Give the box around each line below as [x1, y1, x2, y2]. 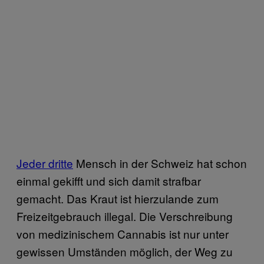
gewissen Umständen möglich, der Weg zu [16, 243, 233, 259]
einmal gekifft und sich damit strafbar [16, 172, 201, 189]
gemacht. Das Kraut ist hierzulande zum [16, 190, 219, 206]
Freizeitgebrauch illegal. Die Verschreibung [16, 207, 233, 224]
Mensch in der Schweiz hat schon [73, 154, 247, 171]
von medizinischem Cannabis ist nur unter [16, 225, 229, 242]
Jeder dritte [16, 154, 73, 171]
